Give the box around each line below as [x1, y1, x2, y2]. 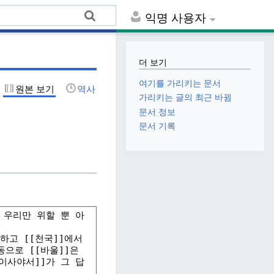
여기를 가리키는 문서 [139, 77, 221, 89]
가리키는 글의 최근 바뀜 [139, 91, 232, 103]
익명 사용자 [145, 12, 207, 25]
